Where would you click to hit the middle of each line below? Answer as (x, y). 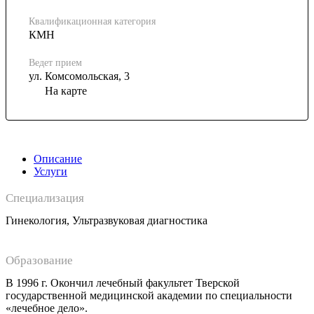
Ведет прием (55, 62)
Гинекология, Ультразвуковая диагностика (107, 221)
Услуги (50, 172)
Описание (58, 159)
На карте (66, 90)
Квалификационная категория (92, 21)
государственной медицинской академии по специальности (149, 296)
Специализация (45, 198)
